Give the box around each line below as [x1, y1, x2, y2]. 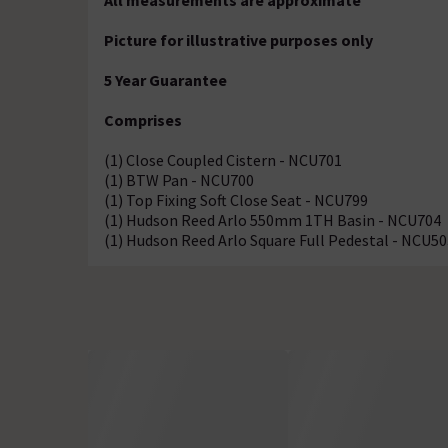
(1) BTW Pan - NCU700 [104, 170, 254, 190]
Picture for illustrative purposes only [104, 30, 373, 50]
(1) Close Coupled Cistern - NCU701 [104, 150, 342, 170]
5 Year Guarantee [104, 70, 227, 90]
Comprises [104, 110, 182, 130]
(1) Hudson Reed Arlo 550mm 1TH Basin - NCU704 [104, 210, 441, 230]
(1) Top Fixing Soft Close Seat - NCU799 [104, 190, 368, 210]
